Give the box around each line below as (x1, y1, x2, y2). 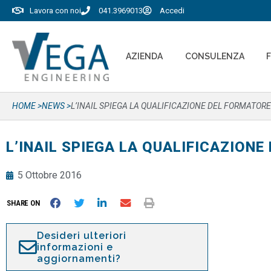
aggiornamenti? (37, 253, 121, 264)
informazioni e (37, 241, 113, 253)
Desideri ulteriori (37, 230, 126, 241)
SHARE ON (6, 198, 41, 207)
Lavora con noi (29, 6, 81, 15)
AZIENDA (125, 51, 163, 61)
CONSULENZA (184, 51, 244, 61)
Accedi (160, 6, 185, 15)
